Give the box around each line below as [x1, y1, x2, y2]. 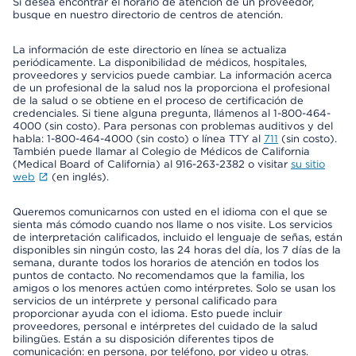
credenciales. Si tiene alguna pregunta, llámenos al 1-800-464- [13, 107, 331, 119]
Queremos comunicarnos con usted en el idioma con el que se [13, 206, 327, 218]
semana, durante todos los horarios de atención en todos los [13, 257, 319, 269]
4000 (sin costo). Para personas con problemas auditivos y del [13, 120, 333, 132]
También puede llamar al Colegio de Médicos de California [13, 145, 310, 157]
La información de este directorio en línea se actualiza [13, 44, 287, 56]
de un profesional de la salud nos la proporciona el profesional [13, 82, 330, 94]
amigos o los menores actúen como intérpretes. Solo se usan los [13, 282, 335, 294]
